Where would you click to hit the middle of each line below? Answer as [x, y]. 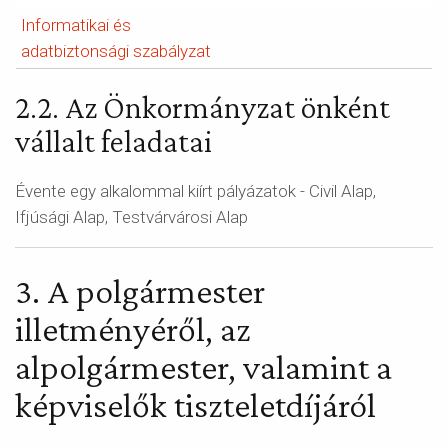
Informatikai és [76, 25]
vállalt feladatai [113, 141]
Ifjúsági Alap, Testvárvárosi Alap [131, 217]
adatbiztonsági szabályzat [116, 51]
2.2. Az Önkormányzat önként [202, 107]
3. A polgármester [140, 291]
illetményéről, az [133, 329]
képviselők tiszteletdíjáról [195, 405]
